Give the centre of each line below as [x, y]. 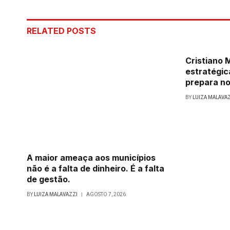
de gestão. [49, 179]
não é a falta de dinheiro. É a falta [95, 168]
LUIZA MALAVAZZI [56, 194]
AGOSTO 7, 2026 [106, 194]
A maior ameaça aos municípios [91, 157]
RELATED [47, 31]
